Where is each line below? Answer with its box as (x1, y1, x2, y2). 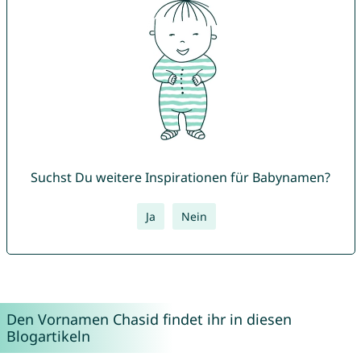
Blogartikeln (6, 326, 90, 346)
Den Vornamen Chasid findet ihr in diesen (6, 309, 292, 330)
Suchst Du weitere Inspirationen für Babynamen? (31, 168, 330, 187)
